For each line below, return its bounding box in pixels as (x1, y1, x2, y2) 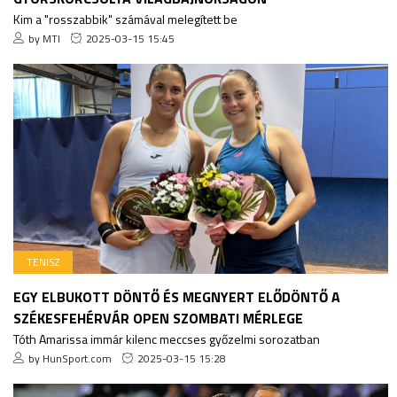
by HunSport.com (28, 350, 112, 368)
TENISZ (27, 253, 59, 271)
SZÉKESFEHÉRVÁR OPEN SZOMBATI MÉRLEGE (13, 307, 303, 330)
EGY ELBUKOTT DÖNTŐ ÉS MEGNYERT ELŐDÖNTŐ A (13, 286, 340, 308)
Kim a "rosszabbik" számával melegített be (13, 9, 237, 28)
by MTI (28, 29, 60, 47)
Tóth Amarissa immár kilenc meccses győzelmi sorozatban (13, 330, 320, 349)
